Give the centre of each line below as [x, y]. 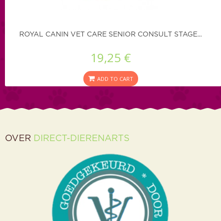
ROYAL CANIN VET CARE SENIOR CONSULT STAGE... [110, 35]
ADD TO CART [115, 79]
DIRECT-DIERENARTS [82, 139]
